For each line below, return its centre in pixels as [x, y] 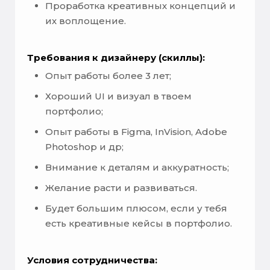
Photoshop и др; [84, 146]
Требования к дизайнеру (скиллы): [116, 58]
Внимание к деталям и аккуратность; [137, 167]
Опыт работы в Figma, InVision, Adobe [136, 131]
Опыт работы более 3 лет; [108, 75]
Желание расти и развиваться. [121, 187]
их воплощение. [86, 21]
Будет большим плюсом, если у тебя [136, 208]
